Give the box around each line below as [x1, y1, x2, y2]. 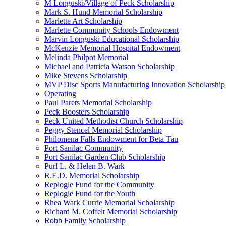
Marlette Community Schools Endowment [44, 26, 179, 34]
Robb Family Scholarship [44, 216, 126, 225]
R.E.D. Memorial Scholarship [44, 171, 139, 180]
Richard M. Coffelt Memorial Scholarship [44, 207, 177, 216]
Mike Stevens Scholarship [44, 71, 127, 80]
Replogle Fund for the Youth [44, 189, 135, 198]
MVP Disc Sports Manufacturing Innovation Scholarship [44, 80, 225, 89]
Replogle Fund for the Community [44, 180, 154, 189]
